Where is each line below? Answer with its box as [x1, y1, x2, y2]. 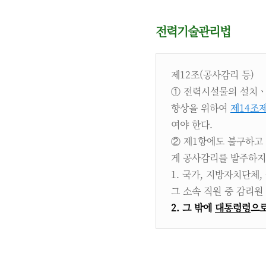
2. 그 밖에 [171, 201, 215, 214]
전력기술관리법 [156, 23, 230, 40]
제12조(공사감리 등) [171, 68, 254, 81]
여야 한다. [171, 118, 213, 131]
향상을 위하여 [171, 101, 230, 115]
